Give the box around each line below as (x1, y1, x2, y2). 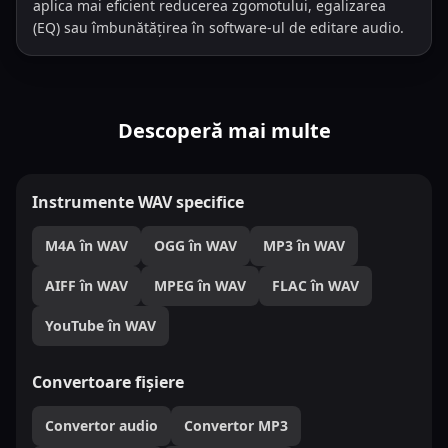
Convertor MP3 (184, 416, 288, 435)
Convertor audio (45, 416, 158, 435)
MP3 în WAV (263, 236, 345, 255)
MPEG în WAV (154, 276, 246, 295)
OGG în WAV (154, 236, 237, 255)
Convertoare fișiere (32, 371, 184, 393)
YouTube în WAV (45, 316, 156, 335)
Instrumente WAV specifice (32, 191, 244, 213)
